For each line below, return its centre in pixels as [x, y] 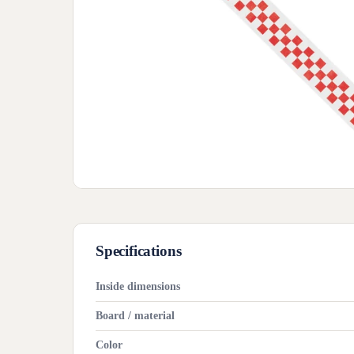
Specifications [139, 251]
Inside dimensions [138, 286]
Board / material [135, 316]
